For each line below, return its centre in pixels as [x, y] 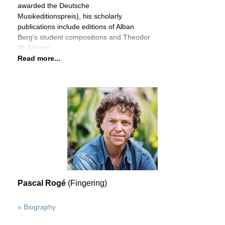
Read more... [39, 58]
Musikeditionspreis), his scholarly [70, 16]
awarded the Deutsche [53, 6]
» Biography [37, 207]
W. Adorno [34, 48]
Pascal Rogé [43, 183]
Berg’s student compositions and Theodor [84, 37]
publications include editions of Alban [76, 27]
